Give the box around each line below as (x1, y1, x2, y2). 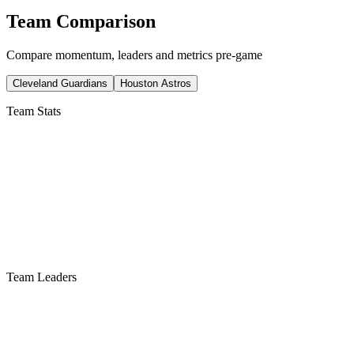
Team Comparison (6, 11, 156, 32)
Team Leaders (6, 269, 77, 284)
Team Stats (6, 104, 61, 118)
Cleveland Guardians (13, 77, 107, 89)
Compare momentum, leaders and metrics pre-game (6, 47, 262, 62)
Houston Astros (120, 77, 191, 89)
